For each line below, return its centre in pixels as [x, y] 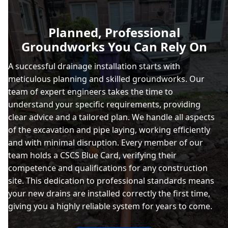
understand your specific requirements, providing [104, 104]
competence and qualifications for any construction [108, 168]
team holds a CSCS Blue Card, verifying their [92, 155]
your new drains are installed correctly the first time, [109, 193]
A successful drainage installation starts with [94, 66]
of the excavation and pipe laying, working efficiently [109, 130]
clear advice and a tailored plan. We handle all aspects [111, 117]
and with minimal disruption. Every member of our [106, 142]
